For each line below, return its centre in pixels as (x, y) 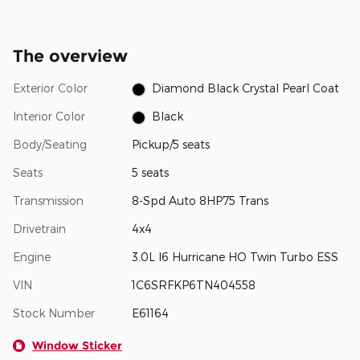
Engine (32, 257)
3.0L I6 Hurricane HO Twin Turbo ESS (235, 257)
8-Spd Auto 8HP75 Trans (200, 201)
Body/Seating (50, 145)
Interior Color (49, 117)
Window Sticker (77, 346)
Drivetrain (39, 229)
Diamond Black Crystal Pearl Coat (246, 88)
